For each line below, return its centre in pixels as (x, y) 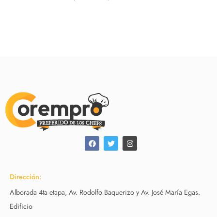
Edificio (21, 206)
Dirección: (25, 177)
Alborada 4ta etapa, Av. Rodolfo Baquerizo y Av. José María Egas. (105, 192)
